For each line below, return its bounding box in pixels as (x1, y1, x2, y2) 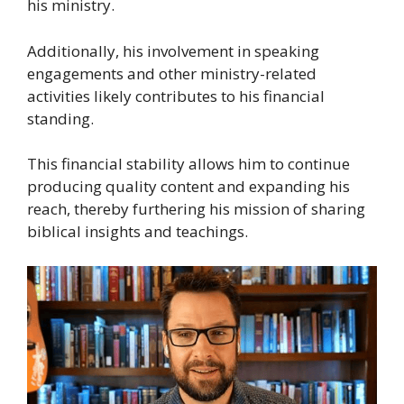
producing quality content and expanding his (27, 176, 350, 197)
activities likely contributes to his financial (27, 85, 325, 106)
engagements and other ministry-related (27, 62, 317, 84)
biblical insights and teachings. (27, 221, 248, 243)
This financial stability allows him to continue (27, 153, 350, 175)
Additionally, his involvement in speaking (27, 40, 319, 61)
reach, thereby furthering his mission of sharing (27, 198, 365, 220)
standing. (27, 107, 94, 129)
